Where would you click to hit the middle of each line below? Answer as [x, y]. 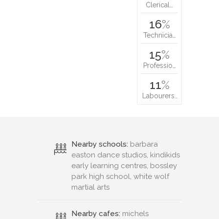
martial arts [90, 187]
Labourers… [160, 96]
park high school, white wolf [120, 176]
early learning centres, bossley [124, 165]
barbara [143, 144]
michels [134, 213]
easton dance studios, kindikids [126, 155]
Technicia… [159, 35]
